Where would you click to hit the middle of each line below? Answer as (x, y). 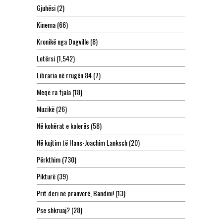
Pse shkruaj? (53, 210)
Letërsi (46, 58)
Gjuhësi (46, 8)
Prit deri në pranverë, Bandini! (75, 193)
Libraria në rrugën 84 (64, 75)
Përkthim (49, 160)
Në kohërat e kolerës (63, 126)
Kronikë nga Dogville (63, 42)
